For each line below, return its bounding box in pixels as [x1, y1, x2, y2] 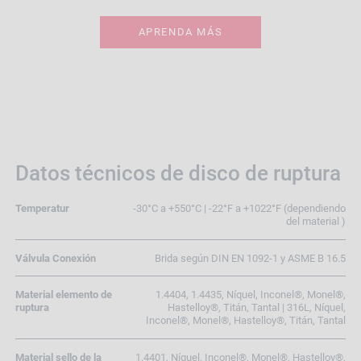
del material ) [286, 214, 346, 227]
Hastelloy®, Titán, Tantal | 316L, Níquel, [168, 301, 346, 314]
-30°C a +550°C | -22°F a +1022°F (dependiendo [133, 201, 346, 214]
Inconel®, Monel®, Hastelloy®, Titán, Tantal [146, 314, 346, 327]
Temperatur [15, 201, 69, 214]
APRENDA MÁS [138, 25, 223, 38]
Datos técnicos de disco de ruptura [15, 161, 341, 186]
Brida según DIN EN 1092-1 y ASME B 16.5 [155, 251, 346, 264]
